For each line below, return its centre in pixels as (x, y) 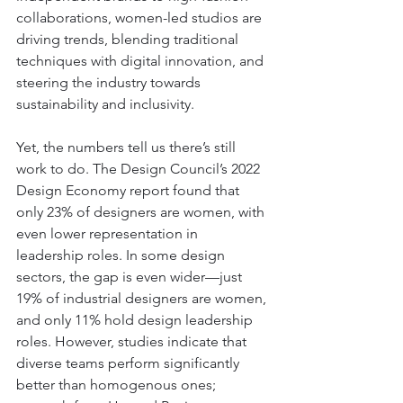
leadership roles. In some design (122, 255)
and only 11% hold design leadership (136, 319)
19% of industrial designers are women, (143, 298)
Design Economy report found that (130, 190)
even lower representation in (109, 233)
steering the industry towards (110, 82)
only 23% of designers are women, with (142, 211)
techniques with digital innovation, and (142, 60)
